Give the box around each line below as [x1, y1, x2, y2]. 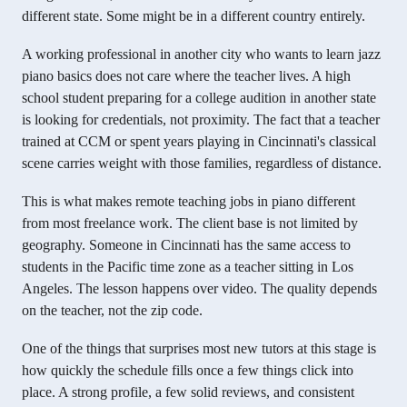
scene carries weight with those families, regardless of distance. [22, 154, 382, 171]
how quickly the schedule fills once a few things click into [22, 362, 353, 378]
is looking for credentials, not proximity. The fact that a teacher [22, 111, 380, 127]
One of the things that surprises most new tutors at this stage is [22, 340, 376, 356]
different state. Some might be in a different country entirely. [22, 7, 365, 24]
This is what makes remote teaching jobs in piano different [22, 193, 355, 209]
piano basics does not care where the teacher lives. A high [22, 67, 351, 84]
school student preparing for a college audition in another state [22, 89, 376, 105]
